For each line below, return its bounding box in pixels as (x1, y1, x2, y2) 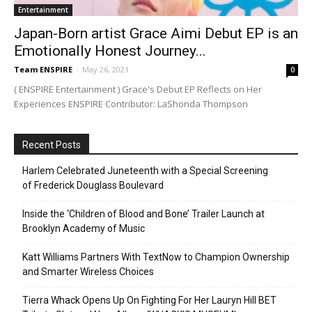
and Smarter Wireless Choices (22, 266, 154, 278)
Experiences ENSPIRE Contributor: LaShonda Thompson (14, 97, 248, 111)
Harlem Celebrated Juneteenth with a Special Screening (22, 165, 268, 177)
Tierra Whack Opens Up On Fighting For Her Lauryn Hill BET (22, 295, 276, 306)
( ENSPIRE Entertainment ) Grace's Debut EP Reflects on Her (14, 83, 262, 96)
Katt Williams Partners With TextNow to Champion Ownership (22, 251, 290, 263)
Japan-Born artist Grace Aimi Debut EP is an (14, 25, 298, 42)
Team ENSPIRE (14, 64, 72, 75)
